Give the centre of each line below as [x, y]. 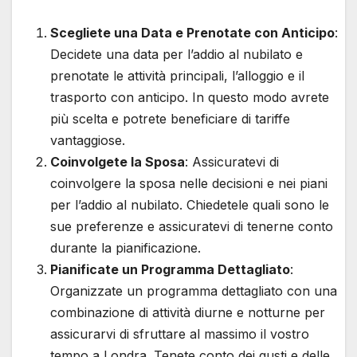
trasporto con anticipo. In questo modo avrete [190, 97]
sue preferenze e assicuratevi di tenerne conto [192, 226]
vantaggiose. [88, 140]
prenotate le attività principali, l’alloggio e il [177, 76]
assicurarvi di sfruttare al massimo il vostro [180, 334]
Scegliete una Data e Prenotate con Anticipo [192, 33]
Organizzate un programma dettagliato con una [194, 291]
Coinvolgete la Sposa [118, 162]
